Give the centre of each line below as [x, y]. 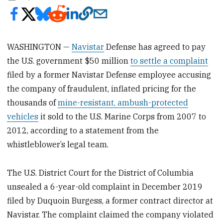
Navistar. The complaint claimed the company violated [111, 214]
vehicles [23, 116]
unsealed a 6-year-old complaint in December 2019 [105, 186]
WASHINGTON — [40, 47]
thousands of [33, 102]
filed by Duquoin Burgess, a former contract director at [110, 200]
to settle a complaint [169, 60]
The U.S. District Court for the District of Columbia [101, 172]
